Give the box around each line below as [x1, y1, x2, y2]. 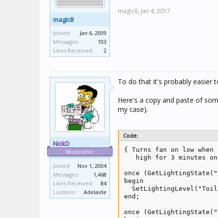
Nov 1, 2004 [77, 162, 107, 169]
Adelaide [84, 188, 107, 196]
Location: [53, 188, 77, 196]
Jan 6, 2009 [80, 29, 107, 36]
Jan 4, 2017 [141, 7, 170, 15]
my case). [118, 105, 148, 114]
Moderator [66, 148, 94, 155]
